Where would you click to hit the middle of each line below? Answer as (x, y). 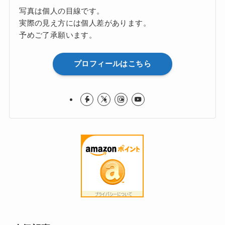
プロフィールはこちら (113, 64)
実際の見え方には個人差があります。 (85, 23)
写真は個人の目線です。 (62, 11)
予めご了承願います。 (58, 35)
